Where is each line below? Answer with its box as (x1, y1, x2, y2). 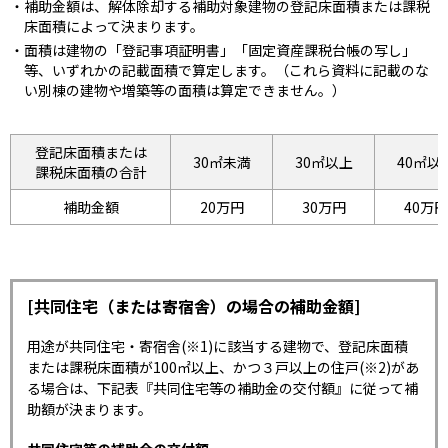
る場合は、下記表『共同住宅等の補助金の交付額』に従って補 (27, 378, 418, 399)
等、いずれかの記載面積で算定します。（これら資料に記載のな (24, 60, 429, 81)
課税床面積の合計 (34, 162, 147, 183)
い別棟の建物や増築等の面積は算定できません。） (24, 80, 346, 101)
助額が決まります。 (27, 399, 152, 420)
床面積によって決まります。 (24, 15, 204, 36)
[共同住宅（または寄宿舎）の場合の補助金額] (27, 294, 360, 319)
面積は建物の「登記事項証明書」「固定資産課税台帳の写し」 (24, 40, 416, 61)
